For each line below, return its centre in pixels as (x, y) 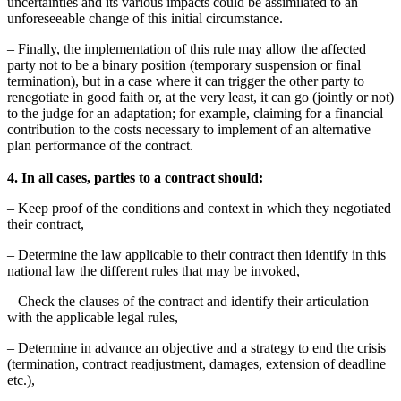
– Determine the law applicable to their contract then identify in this (196, 255)
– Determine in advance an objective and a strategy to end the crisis (196, 348)
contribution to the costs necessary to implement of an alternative (189, 130)
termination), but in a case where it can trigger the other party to (186, 81)
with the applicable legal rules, (93, 318)
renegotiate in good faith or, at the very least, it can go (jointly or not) (200, 98)
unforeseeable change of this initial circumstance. (145, 19)
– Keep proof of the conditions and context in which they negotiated (199, 209)
